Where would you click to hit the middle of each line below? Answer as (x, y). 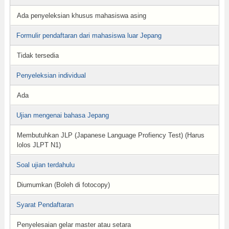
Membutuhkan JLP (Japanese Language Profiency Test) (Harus (110, 135)
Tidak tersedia (38, 55)
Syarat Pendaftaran (45, 205)
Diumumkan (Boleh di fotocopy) (63, 185)
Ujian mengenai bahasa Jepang (62, 115)
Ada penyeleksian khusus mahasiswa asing (81, 16)
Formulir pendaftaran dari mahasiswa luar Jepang (89, 36)
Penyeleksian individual (51, 75)
